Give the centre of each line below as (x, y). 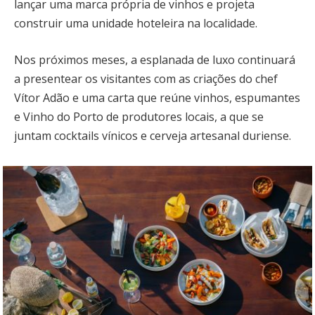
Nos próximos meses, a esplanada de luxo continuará (155, 59)
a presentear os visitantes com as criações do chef (146, 78)
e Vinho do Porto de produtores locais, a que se (139, 116)
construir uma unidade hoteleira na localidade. (136, 23)
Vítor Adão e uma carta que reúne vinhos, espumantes (157, 97)
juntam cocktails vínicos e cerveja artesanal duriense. (153, 135)
